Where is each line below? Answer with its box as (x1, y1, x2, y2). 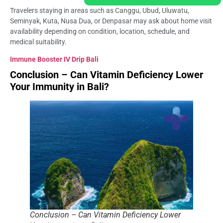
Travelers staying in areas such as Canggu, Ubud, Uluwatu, (10, 6, 189, 15)
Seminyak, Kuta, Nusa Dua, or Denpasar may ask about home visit (10, 17, 212, 25)
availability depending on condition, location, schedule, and (10, 27, 190, 36)
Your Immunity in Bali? (10, 81, 109, 93)
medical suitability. (10, 38, 67, 46)
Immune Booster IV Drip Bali (10, 55, 99, 64)
